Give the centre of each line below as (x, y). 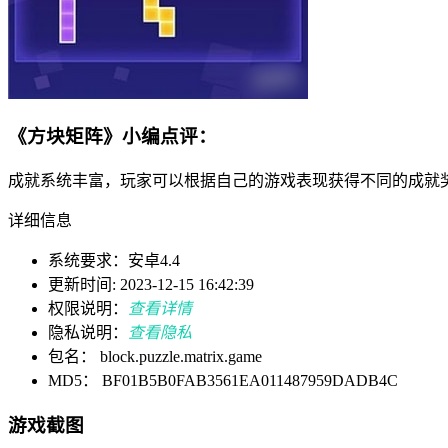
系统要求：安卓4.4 (114, 261)
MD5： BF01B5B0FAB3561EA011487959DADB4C (223, 381)
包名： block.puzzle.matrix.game (155, 357)
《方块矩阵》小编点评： (112, 137)
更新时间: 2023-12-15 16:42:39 (151, 285)
